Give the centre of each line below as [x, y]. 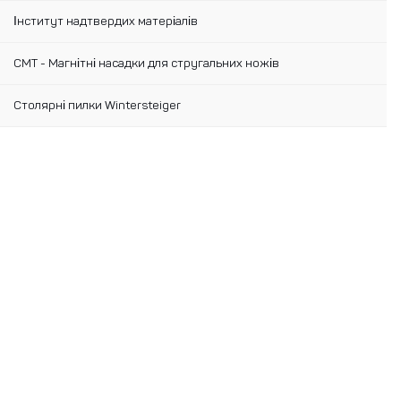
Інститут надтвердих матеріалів [106, 21]
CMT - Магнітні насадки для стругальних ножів [146, 64]
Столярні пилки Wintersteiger [97, 106]
